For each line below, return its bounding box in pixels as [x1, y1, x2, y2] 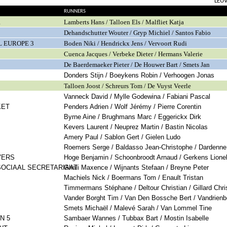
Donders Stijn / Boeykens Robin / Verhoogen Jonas [64, 71, 214, 80]
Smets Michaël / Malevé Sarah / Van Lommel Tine [64, 204, 212, 212]
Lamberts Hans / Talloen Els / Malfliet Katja [64, 18, 184, 26]
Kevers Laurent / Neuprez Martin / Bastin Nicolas [64, 123, 208, 131]
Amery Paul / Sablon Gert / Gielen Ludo [64, 133, 180, 141]
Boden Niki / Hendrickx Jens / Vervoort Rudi [64, 40, 187, 48]
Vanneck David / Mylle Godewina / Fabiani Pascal [64, 93, 210, 101]
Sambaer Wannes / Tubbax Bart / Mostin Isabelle [64, 214, 209, 222]
